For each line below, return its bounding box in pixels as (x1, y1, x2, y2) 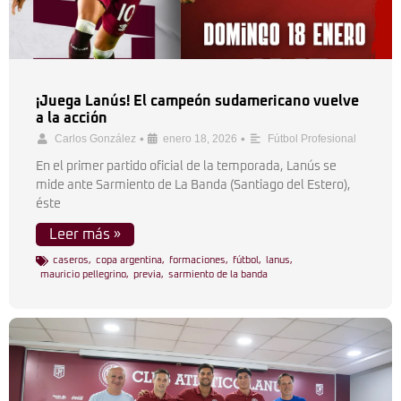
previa (133, 269, 161, 279)
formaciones (169, 255, 226, 265)
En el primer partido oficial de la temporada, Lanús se (36, 160, 337, 173)
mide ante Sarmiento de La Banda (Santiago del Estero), (36, 179, 351, 192)
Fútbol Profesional (268, 132, 356, 145)
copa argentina (96, 255, 162, 265)
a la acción (36, 111, 107, 125)
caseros (53, 255, 89, 265)
